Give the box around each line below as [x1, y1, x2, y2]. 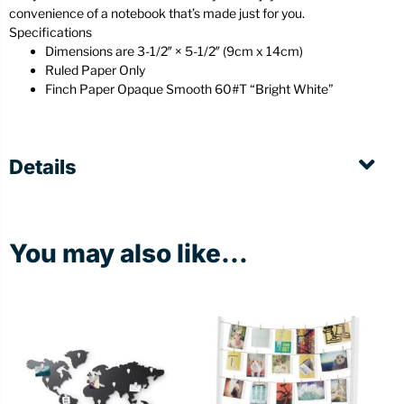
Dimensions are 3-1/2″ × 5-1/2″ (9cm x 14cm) [45, 43, 303, 60]
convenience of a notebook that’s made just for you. [9, 5, 305, 22]
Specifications [9, 24, 92, 41]
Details [9, 155, 77, 179]
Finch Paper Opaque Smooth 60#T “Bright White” [45, 81, 334, 97]
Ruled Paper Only [45, 62, 145, 78]
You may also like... [9, 238, 248, 270]
